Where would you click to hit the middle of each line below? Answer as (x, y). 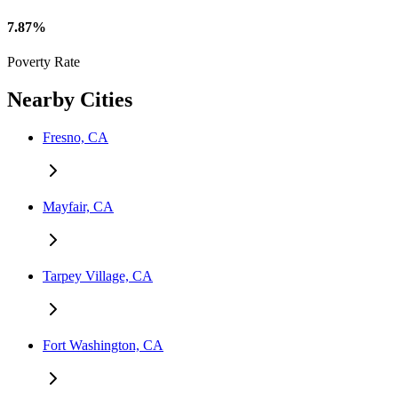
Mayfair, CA (78, 207)
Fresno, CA (76, 138)
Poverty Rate (44, 62)
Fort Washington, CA (103, 346)
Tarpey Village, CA (98, 276)
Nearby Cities (70, 100)
